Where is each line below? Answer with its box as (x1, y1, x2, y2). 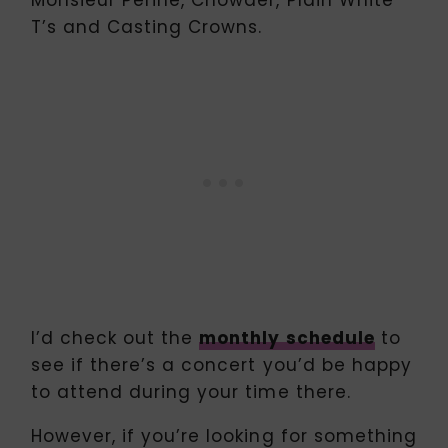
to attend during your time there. (31, 379, 351, 404)
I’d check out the (31, 325, 200, 350)
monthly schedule (199, 325, 375, 350)
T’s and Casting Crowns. (31, 14, 263, 39)
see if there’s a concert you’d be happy (31, 352, 412, 377)
